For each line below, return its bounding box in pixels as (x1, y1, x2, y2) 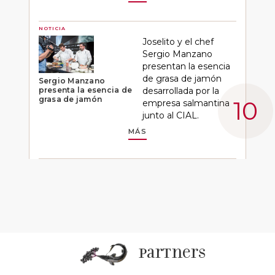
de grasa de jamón (142, 73, 222, 85)
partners (138, 245, 206, 263)
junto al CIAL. (142, 110, 199, 122)
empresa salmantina (142, 98, 230, 109)
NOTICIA (38, 25, 66, 32)
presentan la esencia (142, 61, 230, 72)
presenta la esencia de (38, 85, 133, 95)
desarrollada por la (142, 85, 219, 97)
